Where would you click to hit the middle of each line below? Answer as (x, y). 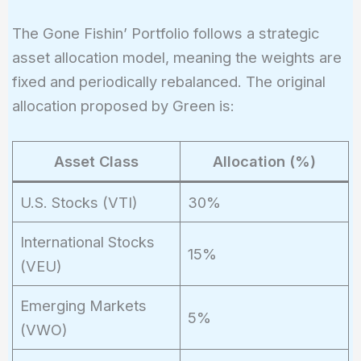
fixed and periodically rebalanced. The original (168, 81)
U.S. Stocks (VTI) (79, 202)
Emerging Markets (83, 305)
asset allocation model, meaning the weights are (176, 57)
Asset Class (96, 161)
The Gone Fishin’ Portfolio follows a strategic (165, 33)
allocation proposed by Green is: (123, 105)
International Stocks (87, 241)
